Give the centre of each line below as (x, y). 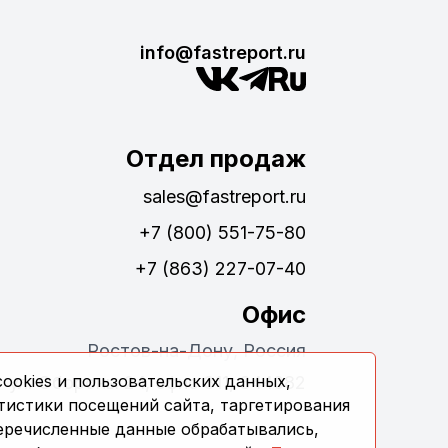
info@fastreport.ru (223, 52)
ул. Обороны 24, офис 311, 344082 (157, 382)
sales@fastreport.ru (224, 196)
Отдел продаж (216, 158)
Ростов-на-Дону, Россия (196, 350)
